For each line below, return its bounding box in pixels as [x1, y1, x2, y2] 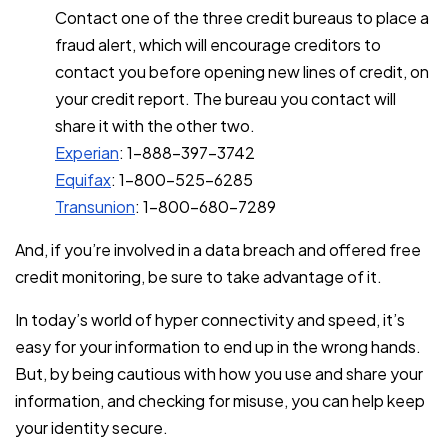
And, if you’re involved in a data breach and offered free [15, 238, 421, 260]
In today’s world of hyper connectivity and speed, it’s [15, 308, 405, 330]
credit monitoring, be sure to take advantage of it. [15, 265, 382, 287]
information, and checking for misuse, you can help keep [15, 389, 425, 411]
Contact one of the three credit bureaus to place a [55, 6, 429, 28]
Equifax [55, 168, 111, 190]
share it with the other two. [55, 114, 255, 136]
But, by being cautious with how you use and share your [15, 362, 423, 384]
